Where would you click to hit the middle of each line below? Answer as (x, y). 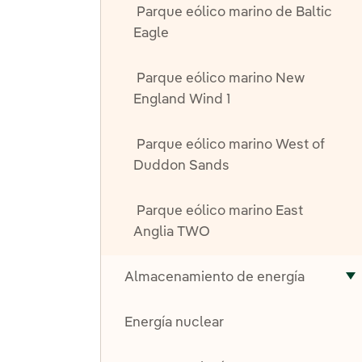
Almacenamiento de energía (214, 277)
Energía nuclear (174, 322)
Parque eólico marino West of (230, 145)
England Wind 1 (181, 99)
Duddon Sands (181, 166)
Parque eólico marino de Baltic (234, 12)
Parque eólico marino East (219, 211)
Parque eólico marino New (220, 78)
